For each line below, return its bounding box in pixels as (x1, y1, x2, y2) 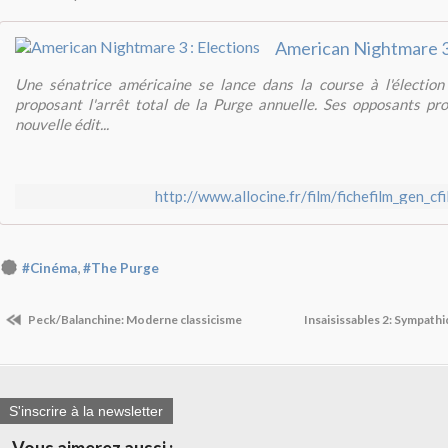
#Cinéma (22, 260, 77, 276)
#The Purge (83, 260, 159, 276)
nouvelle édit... (15, 115, 109, 133)
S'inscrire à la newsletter (9, 402, 163, 419)
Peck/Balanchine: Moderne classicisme (26, 312, 242, 328)
